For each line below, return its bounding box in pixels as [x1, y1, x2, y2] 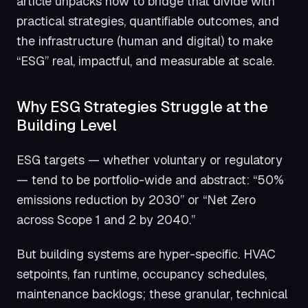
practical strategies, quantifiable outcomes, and [16, 12, 279, 29]
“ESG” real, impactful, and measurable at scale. [16, 52, 274, 69]
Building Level [16, 115, 117, 135]
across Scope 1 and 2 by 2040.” [16, 211, 195, 228]
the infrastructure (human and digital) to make [16, 32, 273, 49]
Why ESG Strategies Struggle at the [16, 97, 268, 117]
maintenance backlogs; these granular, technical [16, 286, 287, 302]
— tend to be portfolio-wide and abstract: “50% [16, 171, 284, 188]
